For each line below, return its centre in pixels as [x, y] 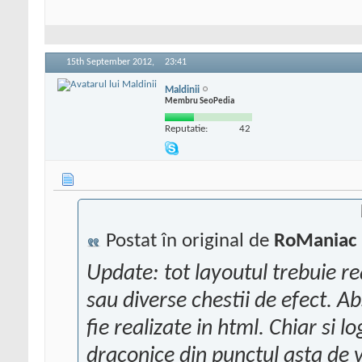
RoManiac [315, 242]
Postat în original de [187, 242]
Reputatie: [186, 128]
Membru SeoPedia [200, 101]
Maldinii [182, 90]
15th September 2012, [112, 63]
